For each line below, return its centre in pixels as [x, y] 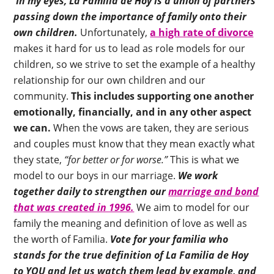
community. [43, 96]
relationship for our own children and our [110, 80]
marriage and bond [214, 192]
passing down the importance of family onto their [130, 17]
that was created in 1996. [74, 208]
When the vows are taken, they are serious [150, 128]
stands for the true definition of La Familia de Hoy [131, 255]
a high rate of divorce [202, 33]
